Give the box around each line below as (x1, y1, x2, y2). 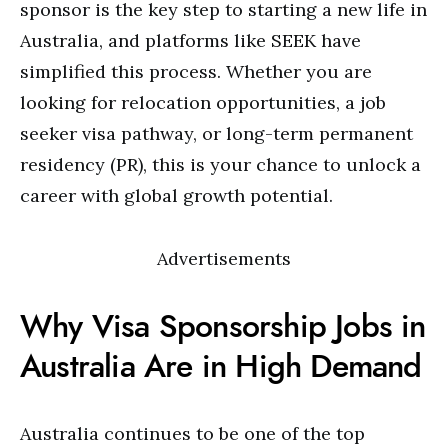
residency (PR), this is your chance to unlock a (20, 153, 421, 176)
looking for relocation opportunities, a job (20, 91, 386, 114)
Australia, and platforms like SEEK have (20, 29, 361, 52)
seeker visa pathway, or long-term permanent (20, 122, 413, 145)
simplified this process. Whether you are (20, 60, 372, 83)
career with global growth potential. (20, 184, 333, 207)
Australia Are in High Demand (20, 344, 422, 388)
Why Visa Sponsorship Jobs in (20, 304, 426, 348)
